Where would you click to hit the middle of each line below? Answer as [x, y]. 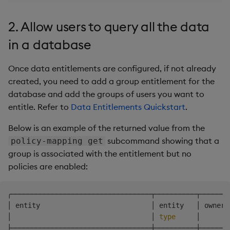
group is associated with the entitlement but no [100, 154]
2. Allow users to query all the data [109, 27]
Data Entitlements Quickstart [128, 107]
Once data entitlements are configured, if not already [112, 69]
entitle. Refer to [40, 107]
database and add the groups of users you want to [106, 94]
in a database [50, 45]
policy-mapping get [57, 141]
